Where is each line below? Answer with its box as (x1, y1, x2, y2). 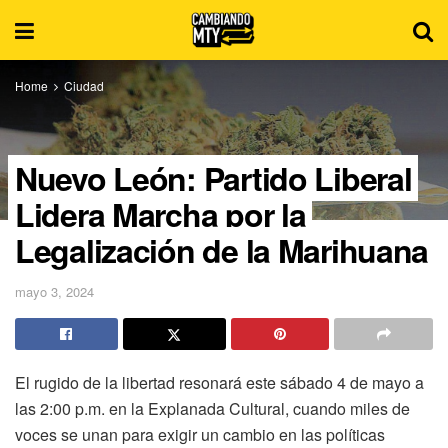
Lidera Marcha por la (15, 191, 306, 237)
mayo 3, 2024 (15, 281, 94, 301)
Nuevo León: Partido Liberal (15, 155, 412, 201)
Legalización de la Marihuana (15, 227, 429, 273)
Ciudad (64, 77, 104, 94)
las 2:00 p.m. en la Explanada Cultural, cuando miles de (15, 396, 410, 420)
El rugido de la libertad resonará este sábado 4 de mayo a (15, 370, 424, 394)
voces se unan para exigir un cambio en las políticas (15, 422, 385, 446)
